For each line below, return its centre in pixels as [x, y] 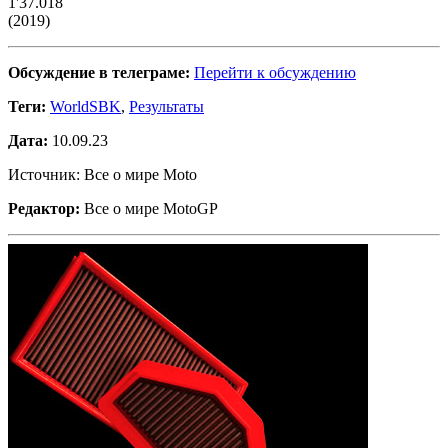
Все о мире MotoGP [149, 208]
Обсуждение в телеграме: [99, 72]
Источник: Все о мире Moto [102, 174]
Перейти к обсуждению [275, 72]
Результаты [166, 106]
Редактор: [44, 208]
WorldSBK [85, 106]
